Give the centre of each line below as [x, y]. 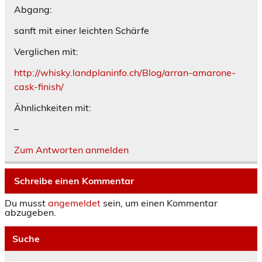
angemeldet [74, 203]
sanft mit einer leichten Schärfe [82, 31]
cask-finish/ [39, 87]
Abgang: [33, 10]
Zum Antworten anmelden [71, 150]
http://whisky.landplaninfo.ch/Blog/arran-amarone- [125, 73]
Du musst [26, 203]
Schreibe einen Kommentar [74, 180]
